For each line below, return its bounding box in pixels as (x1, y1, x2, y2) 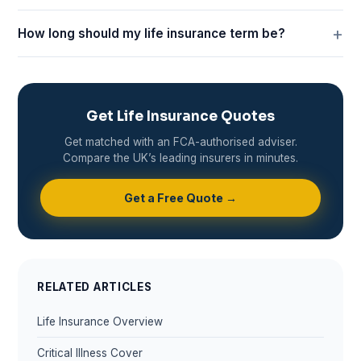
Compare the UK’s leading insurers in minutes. (63, 151, 298, 164)
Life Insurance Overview (37, 315, 164, 329)
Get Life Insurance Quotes (86, 107, 275, 125)
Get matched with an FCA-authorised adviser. (64, 135, 297, 148)
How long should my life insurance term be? (18, 25, 286, 41)
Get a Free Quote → (124, 190, 237, 205)
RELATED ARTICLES (37, 280, 152, 293)
